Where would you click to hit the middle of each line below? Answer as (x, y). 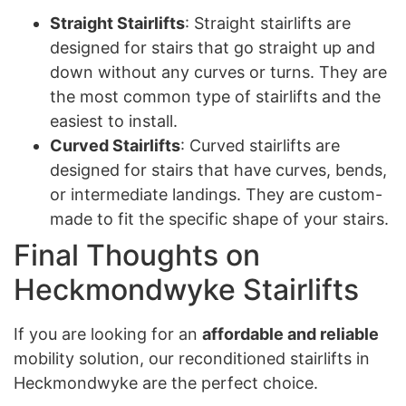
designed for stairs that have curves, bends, (218, 170)
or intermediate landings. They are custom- (216, 195)
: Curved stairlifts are (260, 146)
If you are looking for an (108, 334)
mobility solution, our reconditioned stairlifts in (192, 359)
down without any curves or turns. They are (218, 72)
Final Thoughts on (137, 256)
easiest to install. (114, 121)
